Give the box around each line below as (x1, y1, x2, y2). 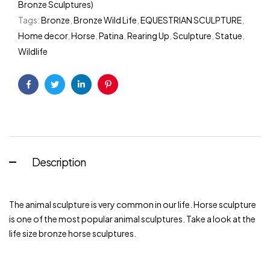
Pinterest (107, 88, 143, 99)
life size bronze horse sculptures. (9, 228, 136, 239)
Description (32, 155, 86, 169)
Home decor (18, 30, 67, 42)
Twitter (54, 88, 83, 99)
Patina (99, 30, 124, 42)
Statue (215, 30, 242, 42)
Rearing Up (127, 30, 169, 42)
